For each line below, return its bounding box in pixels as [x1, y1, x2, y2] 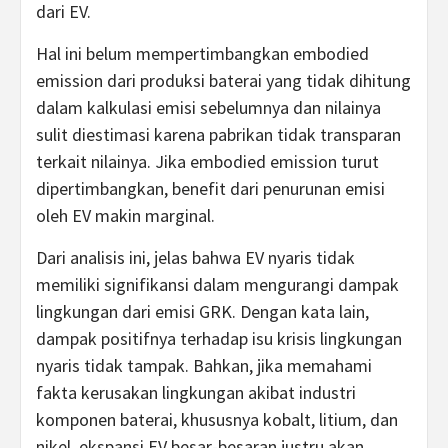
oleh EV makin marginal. [36, 204, 215, 227]
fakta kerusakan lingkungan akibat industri [36, 381, 356, 404]
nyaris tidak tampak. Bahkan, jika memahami [36, 354, 372, 377]
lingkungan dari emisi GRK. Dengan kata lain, [36, 300, 369, 323]
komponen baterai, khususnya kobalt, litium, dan [36, 408, 398, 431]
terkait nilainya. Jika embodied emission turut [36, 150, 379, 173]
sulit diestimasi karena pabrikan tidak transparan [36, 123, 401, 146]
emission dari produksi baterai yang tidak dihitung [36, 69, 411, 92]
